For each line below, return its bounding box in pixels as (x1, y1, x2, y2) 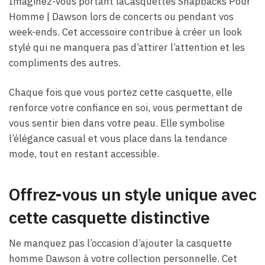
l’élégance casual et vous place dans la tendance (9, 132, 227, 146)
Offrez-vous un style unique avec (9, 183, 256, 206)
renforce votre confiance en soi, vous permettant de (9, 101, 243, 115)
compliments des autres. (9, 56, 121, 69)
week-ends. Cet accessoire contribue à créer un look (9, 25, 242, 38)
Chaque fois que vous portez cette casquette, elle (9, 86, 232, 99)
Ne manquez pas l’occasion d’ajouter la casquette (9, 237, 232, 250)
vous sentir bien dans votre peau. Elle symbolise (9, 117, 225, 130)
